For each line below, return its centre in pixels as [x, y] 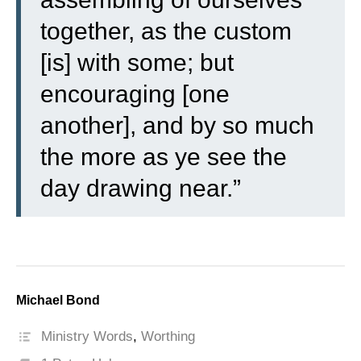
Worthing [168, 336]
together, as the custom [166, 31]
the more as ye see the [164, 157]
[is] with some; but [137, 62]
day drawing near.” [141, 188]
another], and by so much [177, 125]
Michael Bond [58, 300]
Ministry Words [87, 336]
